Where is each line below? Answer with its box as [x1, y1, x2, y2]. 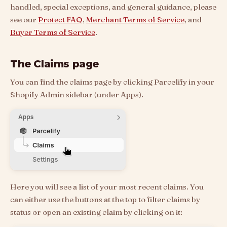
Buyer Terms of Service [10, 27, 95, 37]
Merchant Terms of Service [86, 15, 184, 24]
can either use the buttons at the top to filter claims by [10, 195, 200, 204]
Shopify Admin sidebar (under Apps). [10, 90, 143, 99]
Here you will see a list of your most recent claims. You [10, 182, 204, 192]
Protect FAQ [38, 15, 83, 24]
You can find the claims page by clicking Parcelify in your [10, 77, 214, 87]
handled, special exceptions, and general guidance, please [10, 2, 216, 12]
